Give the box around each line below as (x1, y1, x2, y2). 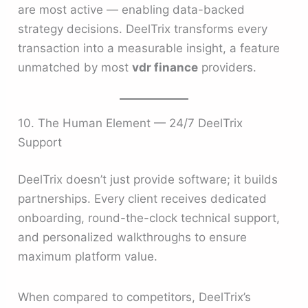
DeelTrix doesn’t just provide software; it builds (18, 172, 278, 186)
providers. (198, 60, 257, 74)
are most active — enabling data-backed (18, 2, 245, 16)
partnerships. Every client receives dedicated (18, 191, 267, 206)
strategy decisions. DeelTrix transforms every (18, 21, 268, 36)
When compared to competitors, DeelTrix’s (18, 290, 252, 304)
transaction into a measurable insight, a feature (18, 41, 280, 55)
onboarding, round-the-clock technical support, (18, 210, 280, 225)
